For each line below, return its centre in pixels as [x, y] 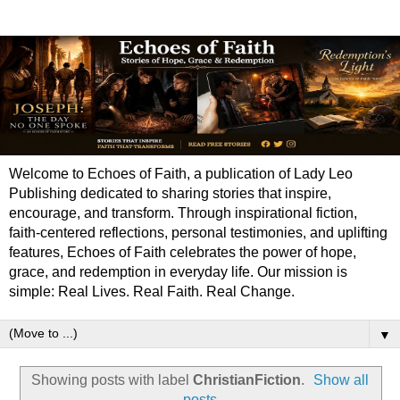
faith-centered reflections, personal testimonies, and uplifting [198, 233]
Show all [342, 380]
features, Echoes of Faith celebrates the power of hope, [183, 253]
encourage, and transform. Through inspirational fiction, [183, 213]
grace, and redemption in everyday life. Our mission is [178, 272]
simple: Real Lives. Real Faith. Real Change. [152, 292]
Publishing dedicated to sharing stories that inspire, [170, 194]
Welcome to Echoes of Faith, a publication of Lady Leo [181, 174]
